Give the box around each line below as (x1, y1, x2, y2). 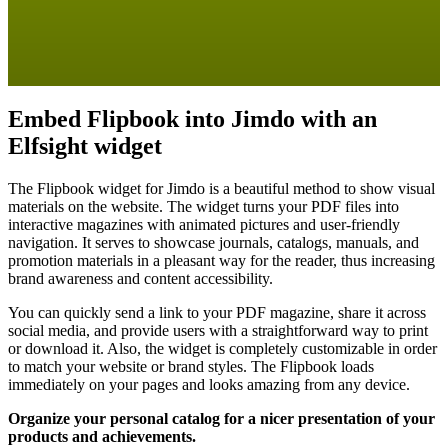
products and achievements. (8, 427, 196, 445)
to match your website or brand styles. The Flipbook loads (8, 357, 374, 375)
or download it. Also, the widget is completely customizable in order (8, 339, 437, 357)
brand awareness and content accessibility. (8, 269, 273, 287)
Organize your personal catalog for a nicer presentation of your (8, 409, 435, 427)
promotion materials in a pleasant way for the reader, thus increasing (8, 251, 435, 269)
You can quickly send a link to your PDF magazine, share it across (8, 303, 426, 321)
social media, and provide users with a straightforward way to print (8, 321, 428, 339)
